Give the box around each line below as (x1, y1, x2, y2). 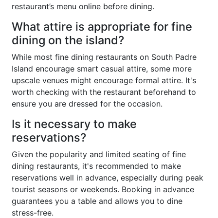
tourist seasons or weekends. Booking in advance (12, 184, 194, 194)
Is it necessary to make (12, 117, 137, 131)
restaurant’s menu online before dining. (12, 1, 154, 11)
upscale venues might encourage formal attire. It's (12, 75, 196, 85)
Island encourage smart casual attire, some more (12, 64, 192, 73)
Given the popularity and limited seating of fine (12, 149, 186, 159)
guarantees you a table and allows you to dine (12, 196, 182, 206)
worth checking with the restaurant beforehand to (12, 87, 196, 97)
